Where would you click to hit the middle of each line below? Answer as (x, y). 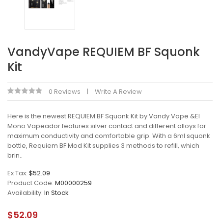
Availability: (26, 192)
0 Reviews (65, 91)
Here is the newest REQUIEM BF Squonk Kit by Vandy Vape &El (104, 116)
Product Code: (31, 183)
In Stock (56, 192)
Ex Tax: (18, 173)
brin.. (15, 155)
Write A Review (118, 91)
